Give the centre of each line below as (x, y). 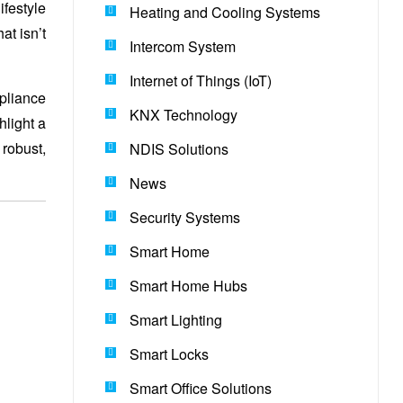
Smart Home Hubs (189, 286)
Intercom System (183, 47)
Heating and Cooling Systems (225, 13)
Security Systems (185, 218)
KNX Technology (184, 115)
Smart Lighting (176, 320)
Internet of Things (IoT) (201, 81)
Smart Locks (170, 354)
